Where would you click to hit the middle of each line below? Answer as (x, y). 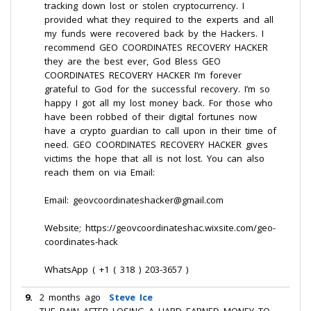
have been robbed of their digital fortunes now (151, 117)
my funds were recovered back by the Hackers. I (154, 33)
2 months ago (70, 297)
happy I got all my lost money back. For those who (159, 103)
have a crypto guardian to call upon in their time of (160, 131)
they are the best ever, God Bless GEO (133, 61)
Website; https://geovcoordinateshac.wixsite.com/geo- (160, 228)
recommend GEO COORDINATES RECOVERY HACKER (156, 47)
